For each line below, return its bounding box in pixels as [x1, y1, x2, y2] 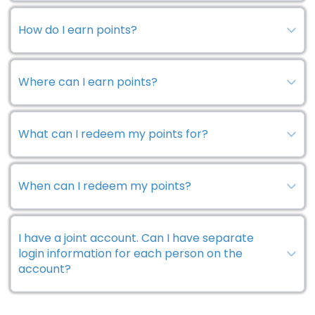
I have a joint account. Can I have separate [18, 229, 254, 246]
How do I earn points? [18, 21, 137, 38]
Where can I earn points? [18, 73, 157, 90]
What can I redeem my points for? [18, 125, 208, 142]
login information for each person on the [18, 245, 243, 262]
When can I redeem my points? [18, 177, 191, 194]
